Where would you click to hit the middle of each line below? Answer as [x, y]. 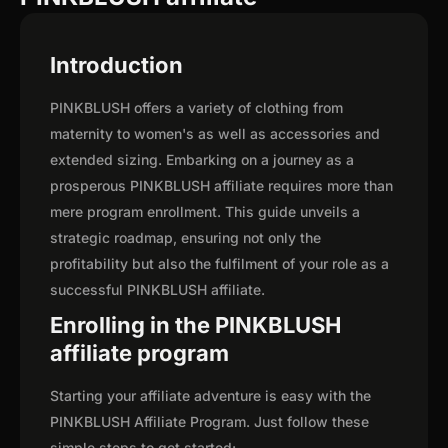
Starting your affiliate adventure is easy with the [210, 396]
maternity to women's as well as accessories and [215, 134]
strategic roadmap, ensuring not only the [185, 238]
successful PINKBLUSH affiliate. [157, 290]
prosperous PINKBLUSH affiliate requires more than [221, 186]
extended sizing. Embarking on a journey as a [202, 160]
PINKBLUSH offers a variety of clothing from [196, 108]
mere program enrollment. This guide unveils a [205, 212]
